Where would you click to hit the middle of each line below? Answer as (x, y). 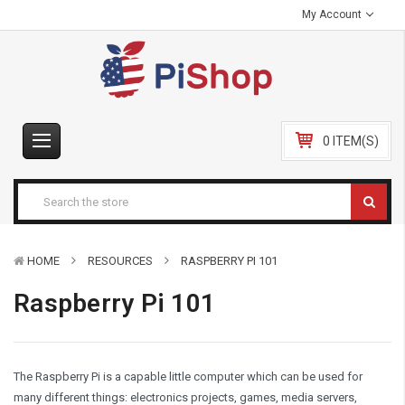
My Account (334, 14)
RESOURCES (120, 261)
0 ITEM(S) (351, 141)
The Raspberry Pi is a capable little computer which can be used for (188, 376)
